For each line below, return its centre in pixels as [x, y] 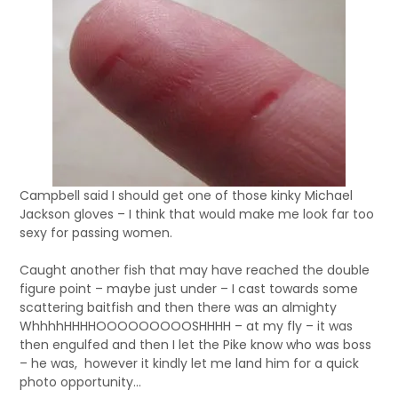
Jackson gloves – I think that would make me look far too [197, 214]
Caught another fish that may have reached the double [195, 270]
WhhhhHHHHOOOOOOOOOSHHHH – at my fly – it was [187, 326]
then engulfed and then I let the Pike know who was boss [196, 345]
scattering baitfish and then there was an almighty [179, 307]
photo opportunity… [81, 382]
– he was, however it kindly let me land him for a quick [190, 363]
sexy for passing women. [96, 233]
